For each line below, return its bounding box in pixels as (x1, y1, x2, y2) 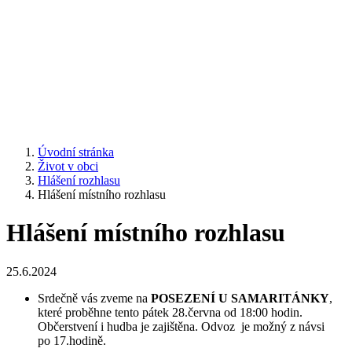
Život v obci (38, 159, 98, 173)
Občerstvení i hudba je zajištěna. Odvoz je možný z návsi (38, 319, 324, 333)
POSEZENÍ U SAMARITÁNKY (151, 291, 329, 305)
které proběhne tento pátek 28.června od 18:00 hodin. (38, 305, 302, 319)
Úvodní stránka (38, 145, 114, 159)
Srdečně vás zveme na (38, 291, 151, 305)
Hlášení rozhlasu (38, 174, 120, 187)
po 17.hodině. (38, 333, 106, 347)
